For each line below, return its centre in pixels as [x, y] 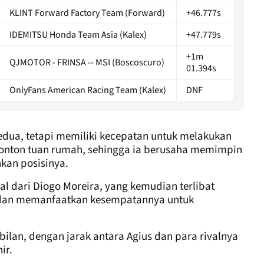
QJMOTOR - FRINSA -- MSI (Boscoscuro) [87, 62]
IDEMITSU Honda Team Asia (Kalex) [78, 34]
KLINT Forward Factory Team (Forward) [87, 13]
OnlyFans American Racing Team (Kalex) [88, 90]
